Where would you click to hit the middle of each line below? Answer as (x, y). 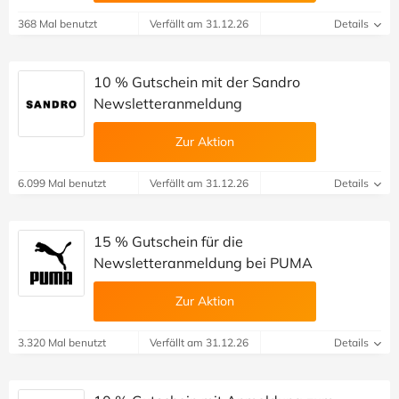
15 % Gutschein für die (168, 241)
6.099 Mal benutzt (62, 183)
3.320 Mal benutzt (62, 342)
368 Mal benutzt (57, 23)
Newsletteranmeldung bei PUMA (203, 262)
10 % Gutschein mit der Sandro (197, 81)
